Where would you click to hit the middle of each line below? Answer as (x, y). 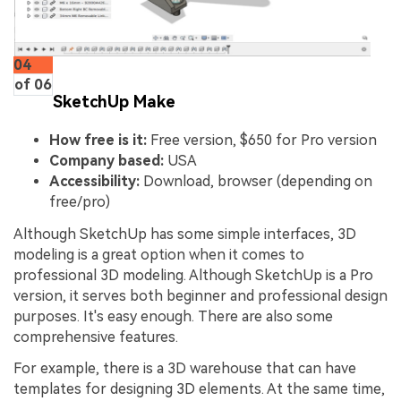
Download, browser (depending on (256, 181)
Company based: (107, 160)
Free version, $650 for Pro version (262, 140)
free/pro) (80, 201)
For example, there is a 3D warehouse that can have (185, 369)
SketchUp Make (114, 101)
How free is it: (98, 140)
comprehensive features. (96, 337)
